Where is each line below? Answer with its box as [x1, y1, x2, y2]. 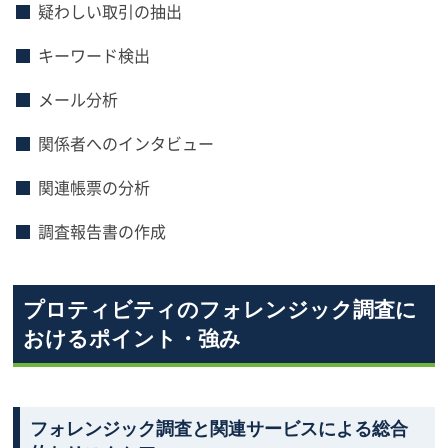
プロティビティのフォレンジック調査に [23, 298, 418, 321]
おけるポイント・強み [23, 327, 242, 350]
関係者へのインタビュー [38, 131, 215, 155]
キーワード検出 [38, 43, 151, 67]
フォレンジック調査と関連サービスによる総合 [30, 419, 409, 439]
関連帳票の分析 [38, 175, 151, 199]
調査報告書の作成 [38, 219, 167, 243]
